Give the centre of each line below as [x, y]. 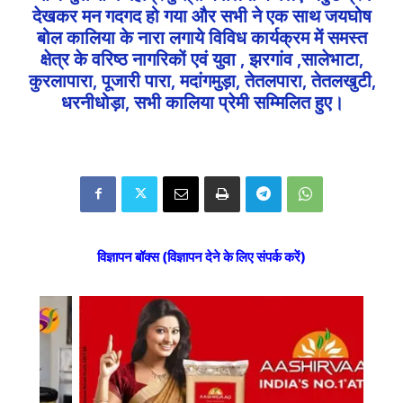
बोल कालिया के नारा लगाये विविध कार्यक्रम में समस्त [202, 36]
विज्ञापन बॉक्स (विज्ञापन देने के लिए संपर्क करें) [201, 256]
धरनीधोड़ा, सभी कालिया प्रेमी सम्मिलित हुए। [202, 101]
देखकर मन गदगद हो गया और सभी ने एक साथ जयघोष [202, 15]
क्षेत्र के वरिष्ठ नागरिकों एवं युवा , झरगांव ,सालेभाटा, [202, 58]
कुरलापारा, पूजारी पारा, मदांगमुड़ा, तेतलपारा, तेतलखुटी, [202, 80]
